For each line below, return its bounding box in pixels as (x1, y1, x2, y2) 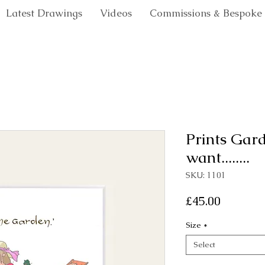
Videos (100, 7, 132, 20)
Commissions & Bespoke (150, 7, 262, 20)
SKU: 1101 (186, 170, 226, 181)
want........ (186, 147, 250, 168)
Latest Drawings (6, 7, 82, 20)
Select (193, 240, 215, 250)
